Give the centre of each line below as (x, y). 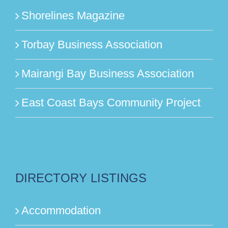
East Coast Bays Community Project (111, 102)
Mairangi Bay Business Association (108, 73)
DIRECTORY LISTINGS (81, 178)
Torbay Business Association (92, 44)
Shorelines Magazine (73, 15)
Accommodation (61, 210)
